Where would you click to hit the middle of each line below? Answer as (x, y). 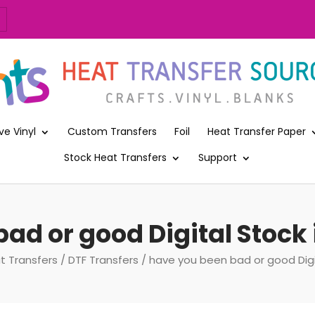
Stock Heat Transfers (115, 157)
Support (218, 157)
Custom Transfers (112, 131)
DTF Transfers (103, 259)
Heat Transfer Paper (257, 131)
